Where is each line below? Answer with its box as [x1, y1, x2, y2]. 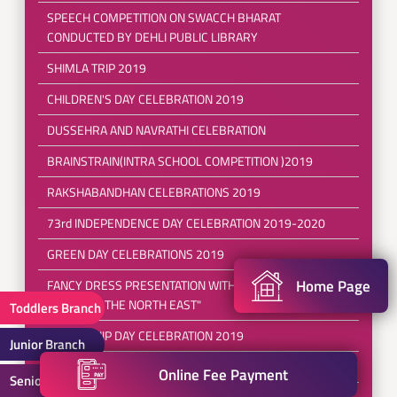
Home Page [296, 274, 370, 298]
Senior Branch [10, 370, 89, 391]
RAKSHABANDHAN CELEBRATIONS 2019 [46, 183, 261, 201]
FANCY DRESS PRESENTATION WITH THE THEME [46, 276, 301, 294]
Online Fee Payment [159, 362, 289, 386]
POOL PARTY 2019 [46, 357, 145, 376]
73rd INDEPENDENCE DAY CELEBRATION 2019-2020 [46, 214, 325, 232]
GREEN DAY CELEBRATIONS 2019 [46, 245, 224, 263]
